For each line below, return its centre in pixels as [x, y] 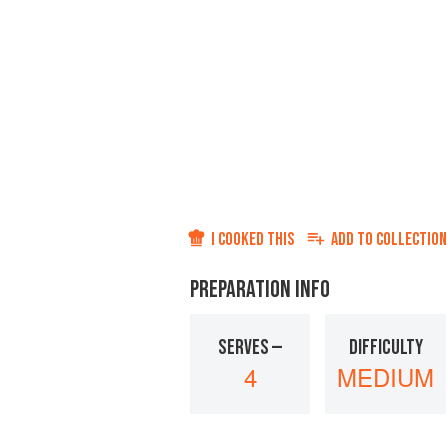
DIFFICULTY [385, 347]
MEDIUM [385, 376]
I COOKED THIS [252, 240]
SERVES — [250, 347]
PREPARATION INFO [260, 290]
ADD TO [353, 240]
